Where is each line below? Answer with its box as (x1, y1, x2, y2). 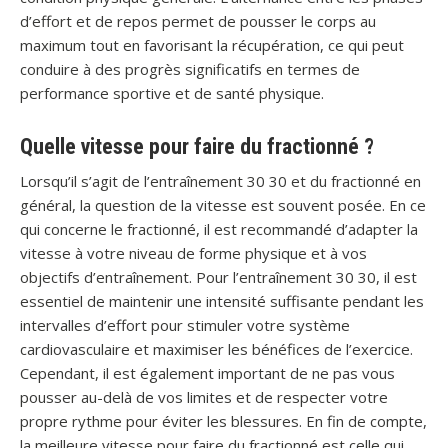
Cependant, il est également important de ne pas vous (20, 363, 395, 383)
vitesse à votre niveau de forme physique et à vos (20, 243, 367, 263)
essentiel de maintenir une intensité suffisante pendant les (20, 291, 424, 311)
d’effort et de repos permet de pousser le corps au (20, 11, 376, 31)
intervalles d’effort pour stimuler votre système (20, 315, 350, 335)
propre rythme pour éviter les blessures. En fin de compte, (20, 411, 427, 431)
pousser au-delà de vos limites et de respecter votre (20, 387, 388, 407)
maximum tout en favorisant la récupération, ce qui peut (20, 35, 404, 55)
